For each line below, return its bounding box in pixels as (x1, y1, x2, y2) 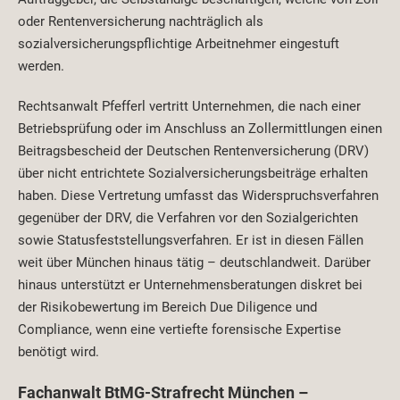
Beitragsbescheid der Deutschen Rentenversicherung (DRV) (18, 143, 369, 160)
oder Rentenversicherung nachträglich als (18, 13, 263, 30)
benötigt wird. (18, 344, 99, 361)
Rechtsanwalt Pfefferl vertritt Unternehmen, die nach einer (18, 98, 361, 115)
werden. (18, 58, 64, 75)
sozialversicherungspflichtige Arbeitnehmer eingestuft (18, 36, 339, 53)
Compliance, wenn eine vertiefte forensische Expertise (18, 321, 341, 338)
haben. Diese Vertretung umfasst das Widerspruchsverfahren (18, 187, 379, 204)
